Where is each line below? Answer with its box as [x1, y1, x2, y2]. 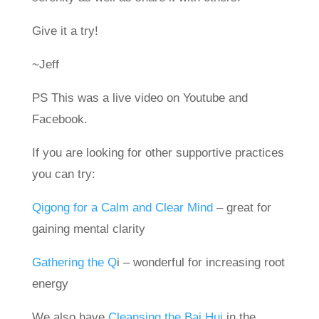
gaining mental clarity [31, 222, 145, 236]
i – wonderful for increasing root [116, 256, 285, 269]
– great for [212, 201, 271, 214]
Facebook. [31, 113, 95, 126]
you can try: [31, 167, 95, 181]
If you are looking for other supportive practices [31, 146, 284, 159]
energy [31, 277, 68, 291]
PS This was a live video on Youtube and [31, 91, 248, 105]
